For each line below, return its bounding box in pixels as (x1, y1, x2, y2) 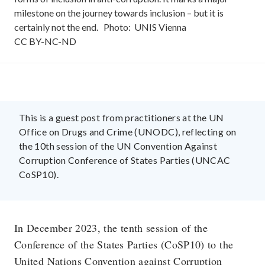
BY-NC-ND (29, 35, 76, 47)
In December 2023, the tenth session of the (14, 220, 208, 235)
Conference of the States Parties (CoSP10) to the (14, 237, 234, 251)
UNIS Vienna (134, 21, 186, 33)
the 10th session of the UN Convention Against (19, 140, 218, 151)
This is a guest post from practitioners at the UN (19, 111, 224, 123)
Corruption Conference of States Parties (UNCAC (19, 154, 231, 166)
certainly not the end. (14, 21, 100, 33)
